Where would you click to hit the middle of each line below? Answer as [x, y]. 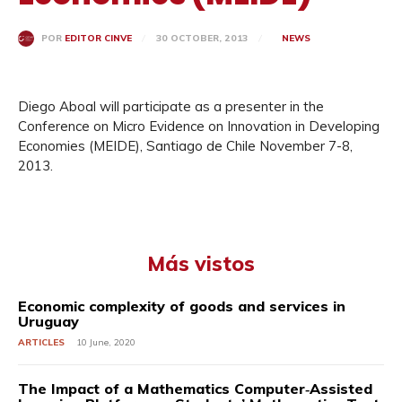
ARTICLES [41, 342]
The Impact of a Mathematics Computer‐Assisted [195, 389]
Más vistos [201, 263]
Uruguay [48, 321]
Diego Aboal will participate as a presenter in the [171, 106]
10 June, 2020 [106, 342]
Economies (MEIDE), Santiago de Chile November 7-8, [185, 146]
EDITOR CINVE [98, 39]
